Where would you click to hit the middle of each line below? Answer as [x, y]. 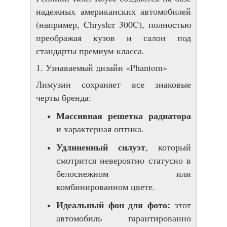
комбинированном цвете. [106, 186]
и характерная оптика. [100, 128]
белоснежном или [124, 173]
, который [168, 147]
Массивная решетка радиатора [124, 115]
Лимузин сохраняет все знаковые [113, 84]
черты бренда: [64, 97]
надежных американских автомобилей [113, 11]
